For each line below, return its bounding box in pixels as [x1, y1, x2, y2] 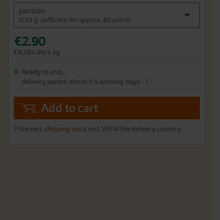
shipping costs [44, 125, 87, 133]
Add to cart [41, 101, 98, 115]
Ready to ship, [21, 68, 64, 76]
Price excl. [13, 125, 45, 133]
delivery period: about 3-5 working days [21, 78, 141, 86]
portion [19, 5, 45, 15]
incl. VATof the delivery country [88, 125, 181, 133]
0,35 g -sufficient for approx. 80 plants [19, 16, 131, 24]
